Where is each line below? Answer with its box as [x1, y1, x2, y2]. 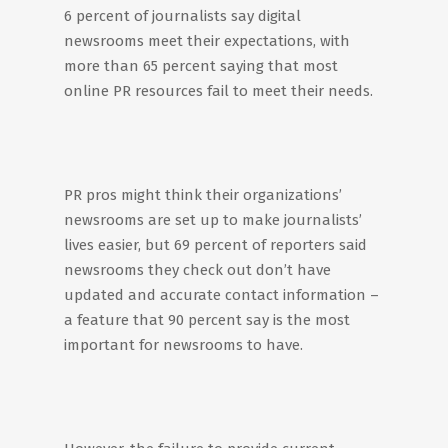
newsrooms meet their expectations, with [64, 32, 350, 50]
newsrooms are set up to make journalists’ [64, 211, 362, 229]
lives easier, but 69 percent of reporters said [64, 236, 367, 254]
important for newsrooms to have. [64, 336, 303, 354]
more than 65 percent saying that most [64, 57, 338, 75]
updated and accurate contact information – [64, 286, 379, 304]
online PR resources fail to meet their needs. [64, 82, 373, 100]
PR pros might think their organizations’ [64, 186, 342, 204]
